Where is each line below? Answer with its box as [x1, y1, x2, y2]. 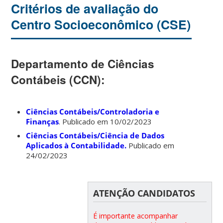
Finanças [26, 116, 59, 127]
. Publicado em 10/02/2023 [59, 116, 152, 127]
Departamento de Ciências [11, 56, 155, 72]
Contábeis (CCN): [11, 72, 106, 88]
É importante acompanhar [93, 211, 178, 221]
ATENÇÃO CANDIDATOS [93, 187, 195, 200]
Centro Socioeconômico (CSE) [11, 15, 191, 33]
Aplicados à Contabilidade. [26, 140, 127, 151]
